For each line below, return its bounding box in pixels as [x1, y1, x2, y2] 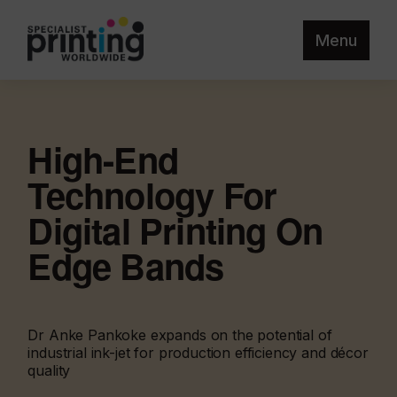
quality [27, 362, 71, 379]
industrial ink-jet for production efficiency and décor [27, 344, 369, 362]
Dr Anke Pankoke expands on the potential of [27, 326, 332, 344]
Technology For [27, 169, 277, 220]
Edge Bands [27, 240, 224, 291]
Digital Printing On [27, 205, 323, 255]
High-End [27, 134, 178, 184]
